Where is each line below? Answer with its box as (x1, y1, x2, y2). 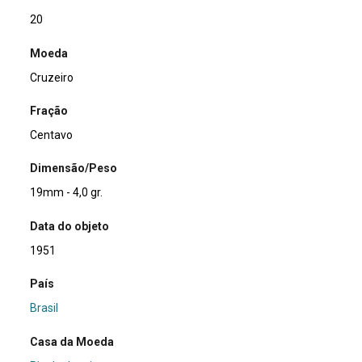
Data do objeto (30, 219, 110, 233)
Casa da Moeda (30, 335, 115, 348)
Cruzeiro (30, 70, 74, 84)
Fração (30, 104, 69, 118)
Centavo (30, 128, 74, 142)
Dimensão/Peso (30, 162, 118, 175)
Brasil (30, 301, 59, 315)
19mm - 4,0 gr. (30, 186, 103, 200)
